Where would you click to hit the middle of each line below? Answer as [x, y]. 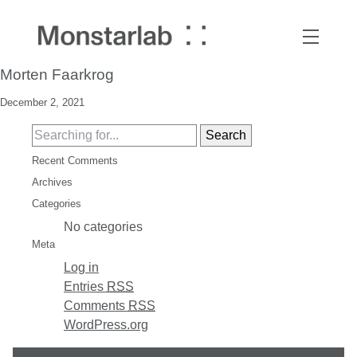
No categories [103, 227]
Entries [85, 286]
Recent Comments [75, 161]
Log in [81, 267]
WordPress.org [106, 325]
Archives [52, 182]
